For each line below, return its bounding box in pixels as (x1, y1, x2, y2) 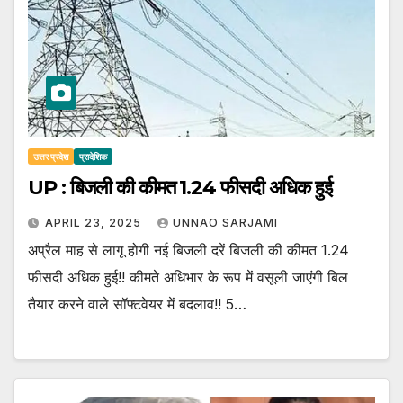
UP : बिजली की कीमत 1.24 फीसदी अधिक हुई (28, 175, 332, 201)
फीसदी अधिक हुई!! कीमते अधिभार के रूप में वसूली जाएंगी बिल (28, 268, 348, 287)
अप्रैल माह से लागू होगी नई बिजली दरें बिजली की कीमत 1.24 (28, 241, 349, 260)
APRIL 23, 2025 (45, 216, 145, 230)
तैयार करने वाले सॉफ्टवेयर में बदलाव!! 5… (28, 295, 246, 314)
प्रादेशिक (79, 151, 107, 163)
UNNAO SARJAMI (173, 216, 278, 230)
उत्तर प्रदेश (33, 151, 68, 163)
